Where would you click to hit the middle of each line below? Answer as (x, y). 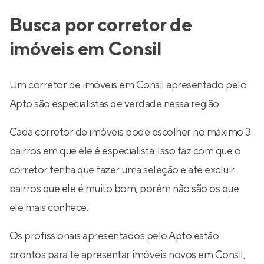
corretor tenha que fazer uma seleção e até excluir (122, 170)
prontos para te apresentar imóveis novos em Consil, (128, 255)
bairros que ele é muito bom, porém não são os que (124, 189)
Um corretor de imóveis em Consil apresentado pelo (128, 85)
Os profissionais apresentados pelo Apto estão (114, 236)
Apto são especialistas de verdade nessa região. (115, 104)
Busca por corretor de (101, 26)
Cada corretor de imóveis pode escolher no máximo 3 (130, 132)
